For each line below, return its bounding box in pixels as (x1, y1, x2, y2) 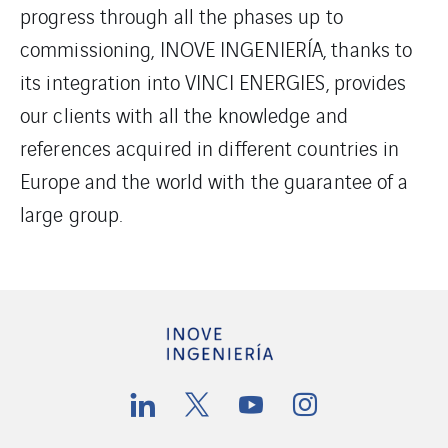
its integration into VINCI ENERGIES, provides (20, 66, 407, 96)
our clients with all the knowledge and (20, 99, 348, 129)
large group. (20, 198, 123, 228)
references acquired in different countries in (20, 132, 400, 162)
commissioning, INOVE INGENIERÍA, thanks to (20, 33, 413, 63)
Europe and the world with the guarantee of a (20, 165, 409, 195)
